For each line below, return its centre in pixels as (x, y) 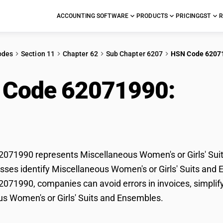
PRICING (188, 16)
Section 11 (38, 54)
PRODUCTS (152, 16)
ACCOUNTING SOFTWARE (93, 16)
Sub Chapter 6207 (134, 54)
